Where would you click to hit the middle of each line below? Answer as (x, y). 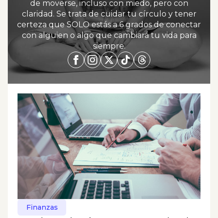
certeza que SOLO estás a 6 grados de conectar (109, 25)
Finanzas (42, 208)
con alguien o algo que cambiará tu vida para (109, 35)
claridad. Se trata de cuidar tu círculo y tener (109, 14)
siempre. (109, 46)
